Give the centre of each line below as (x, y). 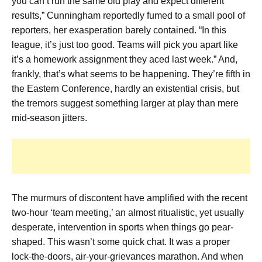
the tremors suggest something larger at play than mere (125, 104)
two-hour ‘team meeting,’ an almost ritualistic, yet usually (128, 213)
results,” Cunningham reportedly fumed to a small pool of (128, 16)
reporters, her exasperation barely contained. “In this (119, 30)
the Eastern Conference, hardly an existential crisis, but (125, 89)
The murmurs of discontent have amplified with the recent (130, 198)
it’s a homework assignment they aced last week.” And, (125, 60)
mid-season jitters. (49, 118)
